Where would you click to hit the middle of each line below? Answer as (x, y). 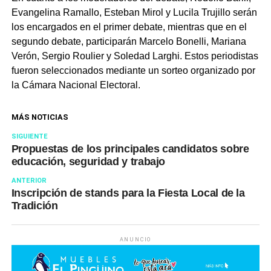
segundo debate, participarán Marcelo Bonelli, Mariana (129, 41)
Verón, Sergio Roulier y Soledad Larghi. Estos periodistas (135, 56)
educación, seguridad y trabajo (88, 162)
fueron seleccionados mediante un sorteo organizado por (133, 70)
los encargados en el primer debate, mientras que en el (129, 27)
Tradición (34, 206)
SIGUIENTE (29, 136)
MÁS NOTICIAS (40, 117)
